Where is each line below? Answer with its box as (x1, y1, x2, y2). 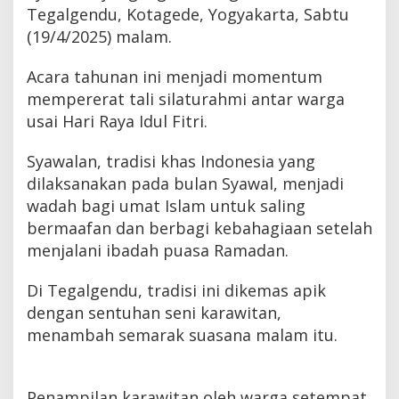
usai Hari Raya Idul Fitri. (27, 110, 208, 133)
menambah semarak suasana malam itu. (27, 324, 338, 346)
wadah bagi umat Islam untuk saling (27, 195, 305, 217)
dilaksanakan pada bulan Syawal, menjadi (27, 173, 344, 195)
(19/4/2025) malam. (27, 26, 172, 48)
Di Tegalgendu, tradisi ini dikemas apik (27, 280, 326, 302)
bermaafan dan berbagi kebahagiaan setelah (27, 217, 372, 240)
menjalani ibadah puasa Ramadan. (27, 240, 289, 262)
